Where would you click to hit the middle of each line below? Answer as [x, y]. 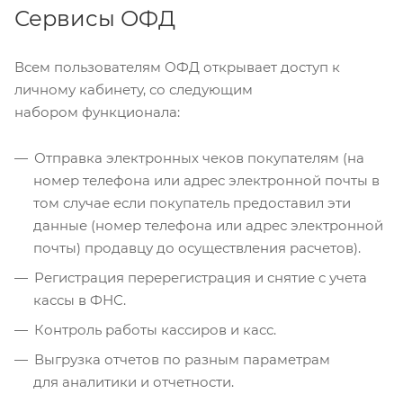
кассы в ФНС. [80, 300]
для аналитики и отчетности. [134, 382]
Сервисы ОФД [95, 19]
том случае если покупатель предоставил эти [192, 203]
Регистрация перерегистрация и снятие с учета [201, 278]
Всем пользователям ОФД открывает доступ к [177, 67]
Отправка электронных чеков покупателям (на [199, 158]
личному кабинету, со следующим [134, 90]
